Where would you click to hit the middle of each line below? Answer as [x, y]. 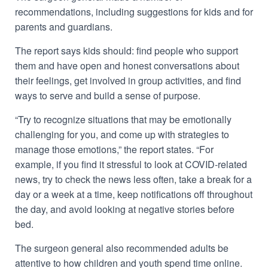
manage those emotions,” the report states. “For [114, 149]
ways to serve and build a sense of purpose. [108, 95]
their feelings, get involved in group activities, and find [128, 80]
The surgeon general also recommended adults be [122, 248]
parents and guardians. [64, 27]
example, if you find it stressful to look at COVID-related [131, 164]
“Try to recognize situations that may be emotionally [123, 119]
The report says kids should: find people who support [127, 51]
